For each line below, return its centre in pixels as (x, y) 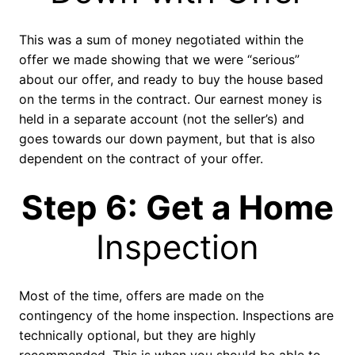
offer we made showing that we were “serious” (159, 60)
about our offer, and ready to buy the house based (171, 80)
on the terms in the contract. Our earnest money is (170, 99)
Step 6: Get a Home (177, 208)
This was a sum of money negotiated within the (161, 40)
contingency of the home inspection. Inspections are (176, 316)
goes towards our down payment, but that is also (167, 139)
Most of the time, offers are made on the (141, 296)
